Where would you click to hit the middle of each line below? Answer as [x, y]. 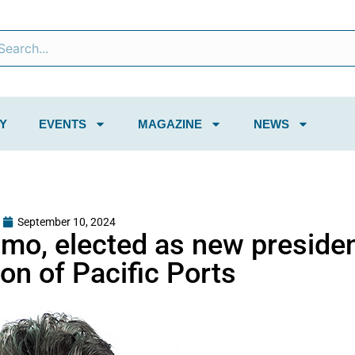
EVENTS [63, 124]
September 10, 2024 [66, 221]
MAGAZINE [170, 124]
